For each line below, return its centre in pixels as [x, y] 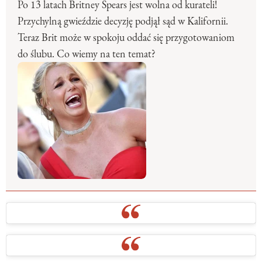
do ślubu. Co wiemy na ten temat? [87, 54]
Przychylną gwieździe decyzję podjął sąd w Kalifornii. [123, 21]
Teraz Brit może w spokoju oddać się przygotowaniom [126, 38]
